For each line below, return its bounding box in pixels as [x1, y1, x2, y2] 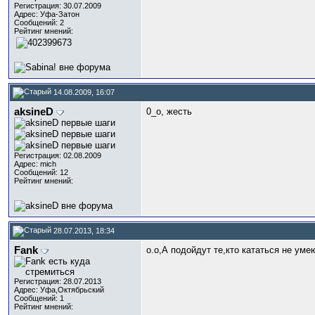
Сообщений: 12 [14, 168, 68, 176]
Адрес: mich [14, 160, 56, 168]
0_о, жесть [146, 106, 192, 117]
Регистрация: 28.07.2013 [14, 277, 101, 285]
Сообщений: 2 [14, 18, 64, 27]
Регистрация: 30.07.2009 [14, 1, 101, 10]
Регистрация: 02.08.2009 [14, 151, 101, 160]
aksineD [14, 106, 53, 117]
